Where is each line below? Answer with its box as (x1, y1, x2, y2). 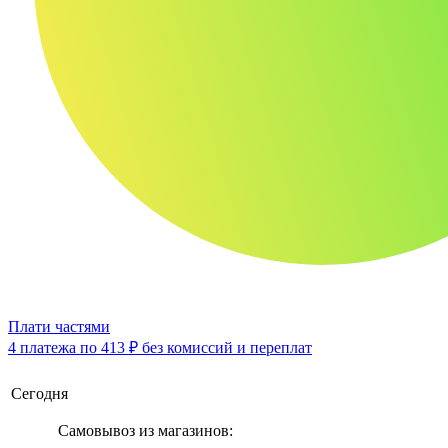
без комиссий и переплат (138, 339, 312, 357)
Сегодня (11, 385, 68, 403)
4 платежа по (8, 339, 101, 357)
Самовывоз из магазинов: (57, 422, 233, 440)
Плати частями (8, 318, 110, 336)
